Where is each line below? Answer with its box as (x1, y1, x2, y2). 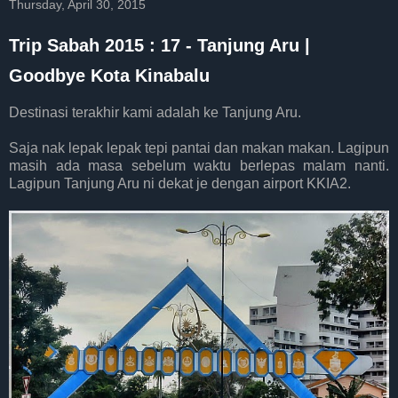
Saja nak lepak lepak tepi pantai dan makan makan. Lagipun (9, 139, 389, 155)
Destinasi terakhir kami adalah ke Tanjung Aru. (9, 104, 301, 120)
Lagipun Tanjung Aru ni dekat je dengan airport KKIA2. (9, 175, 351, 191)
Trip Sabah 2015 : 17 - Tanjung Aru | (9, 36, 310, 55)
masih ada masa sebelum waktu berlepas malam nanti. (9, 157, 389, 173)
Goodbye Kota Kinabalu (9, 66, 210, 85)
